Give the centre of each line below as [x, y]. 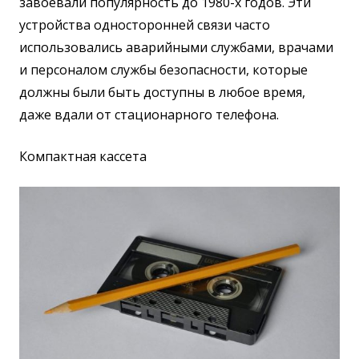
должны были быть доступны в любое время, [162, 93]
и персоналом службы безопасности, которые [163, 70]
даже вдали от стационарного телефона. [149, 115]
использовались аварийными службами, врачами [176, 48]
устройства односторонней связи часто [145, 25]
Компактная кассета [83, 157]
